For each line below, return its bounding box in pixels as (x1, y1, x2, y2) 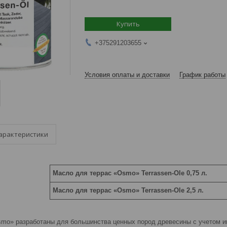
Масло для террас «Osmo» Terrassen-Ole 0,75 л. (52, 169, 207, 177)
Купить (116, 19, 140, 28)
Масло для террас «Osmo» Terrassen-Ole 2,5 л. (52, 186, 204, 194)
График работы (179, 71, 225, 79)
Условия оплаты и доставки (85, 71, 170, 79)
